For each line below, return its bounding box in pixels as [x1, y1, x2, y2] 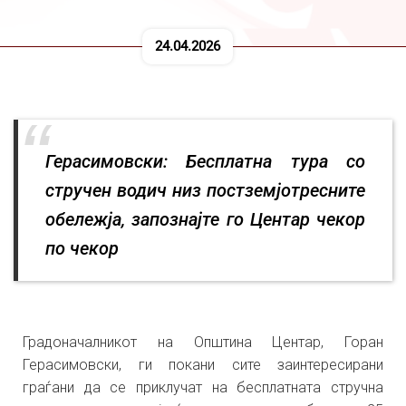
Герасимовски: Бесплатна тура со [45, 150, 365, 172]
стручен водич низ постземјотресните [45, 179, 365, 201]
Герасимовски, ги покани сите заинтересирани [23, 356, 383, 373]
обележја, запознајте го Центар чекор [45, 208, 365, 230]
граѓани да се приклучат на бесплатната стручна [23, 379, 383, 396]
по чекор [45, 237, 119, 259]
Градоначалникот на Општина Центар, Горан [23, 333, 383, 351]
